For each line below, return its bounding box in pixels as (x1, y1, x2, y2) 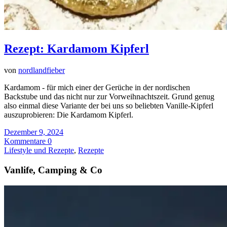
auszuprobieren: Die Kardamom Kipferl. (4, 110, 133, 120)
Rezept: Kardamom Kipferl (4, 42, 149, 56)
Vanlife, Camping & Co (4, 164, 102, 175)
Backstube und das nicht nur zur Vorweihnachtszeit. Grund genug (4, 92, 214, 101)
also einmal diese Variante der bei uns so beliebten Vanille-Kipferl (4, 101, 213, 110)
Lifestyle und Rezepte (4, 146, 74, 155)
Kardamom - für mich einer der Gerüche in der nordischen (4, 83, 190, 92)
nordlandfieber (18, 66, 65, 75)
